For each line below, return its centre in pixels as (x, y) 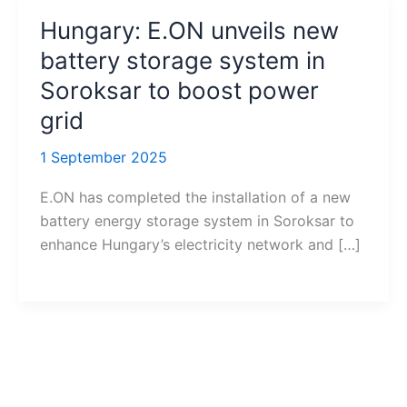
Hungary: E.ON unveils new (189, 30)
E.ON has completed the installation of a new (195, 198)
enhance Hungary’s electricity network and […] (200, 245)
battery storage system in (183, 60)
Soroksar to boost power (179, 90)
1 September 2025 (104, 157)
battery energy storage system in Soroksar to (197, 221)
